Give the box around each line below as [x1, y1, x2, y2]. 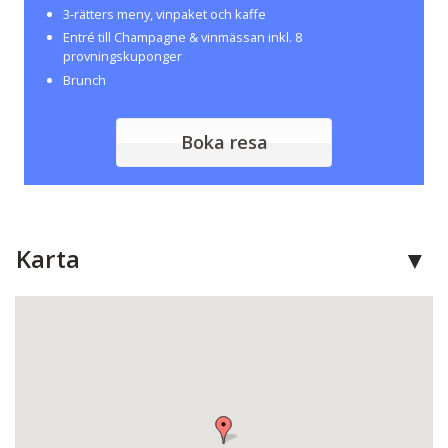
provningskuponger [62, 47, 182, 66]
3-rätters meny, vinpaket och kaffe [62, 4, 266, 23]
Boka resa [180, 130, 268, 155]
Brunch [62, 71, 106, 90]
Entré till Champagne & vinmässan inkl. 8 [62, 28, 302, 47]
